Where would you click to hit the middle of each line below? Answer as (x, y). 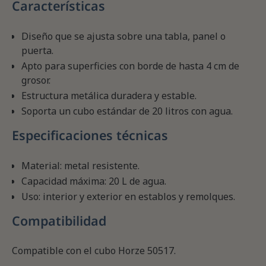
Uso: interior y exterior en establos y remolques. (128, 197)
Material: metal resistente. (80, 166)
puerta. (37, 51)
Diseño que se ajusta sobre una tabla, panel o (123, 37)
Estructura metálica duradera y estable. (109, 96)
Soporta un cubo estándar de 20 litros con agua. (127, 111)
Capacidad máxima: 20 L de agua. (94, 181)
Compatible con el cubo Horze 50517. (94, 251)
